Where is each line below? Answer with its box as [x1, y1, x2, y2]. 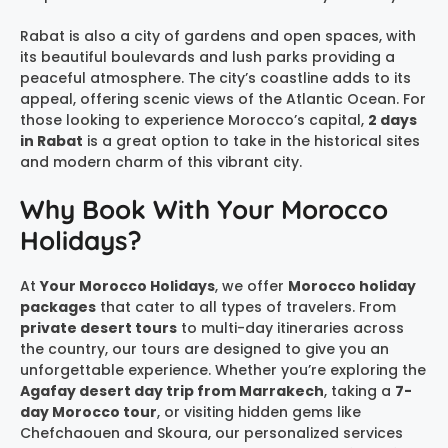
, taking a [324, 380, 395, 401]
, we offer [215, 275, 288, 296]
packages [20, 296, 96, 317]
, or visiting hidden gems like [157, 401, 361, 422]
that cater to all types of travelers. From [96, 296, 396, 317]
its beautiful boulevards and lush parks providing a [20, 46, 395, 67]
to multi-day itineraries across [177, 317, 404, 338]
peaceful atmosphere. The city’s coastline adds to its [20, 67, 411, 88]
